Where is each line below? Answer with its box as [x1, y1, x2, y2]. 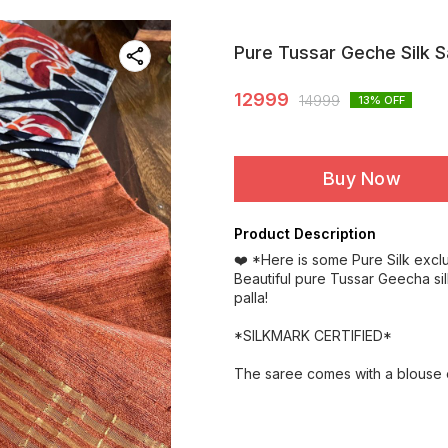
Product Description [234, 225, 376, 242]
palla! [234, 289, 268, 306]
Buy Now [322, 168, 402, 189]
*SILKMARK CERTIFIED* [234, 327, 392, 344]
